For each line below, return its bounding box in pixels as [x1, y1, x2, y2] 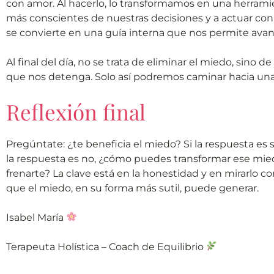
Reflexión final [6, 97, 146, 126]
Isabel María [6, 211, 66, 223]
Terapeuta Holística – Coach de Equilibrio [6, 240, 206, 253]
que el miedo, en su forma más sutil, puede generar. [6, 182, 259, 194]
